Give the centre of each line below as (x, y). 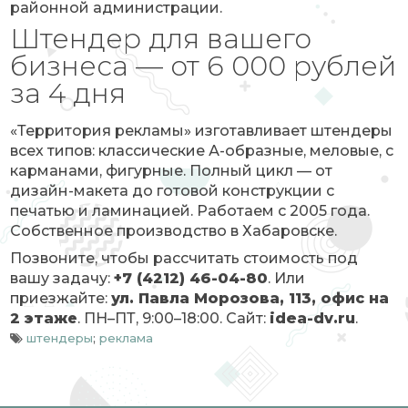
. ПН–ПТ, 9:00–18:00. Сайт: (174, 318)
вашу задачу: (62, 278)
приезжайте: (61, 298)
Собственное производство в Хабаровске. (174, 231)
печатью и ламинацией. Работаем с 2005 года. (190, 211)
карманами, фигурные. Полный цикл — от (172, 171)
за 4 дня (68, 93)
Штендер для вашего (161, 39)
